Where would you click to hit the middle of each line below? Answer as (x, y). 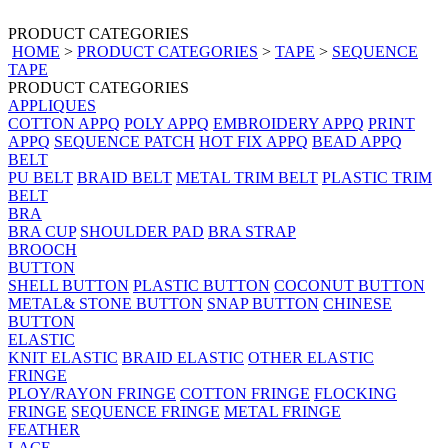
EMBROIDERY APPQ (288, 123)
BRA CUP (42, 231)
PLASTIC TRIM (377, 177)
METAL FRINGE (282, 411)
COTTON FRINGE (245, 393)
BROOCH (42, 249)
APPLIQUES (52, 105)
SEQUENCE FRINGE (145, 411)
